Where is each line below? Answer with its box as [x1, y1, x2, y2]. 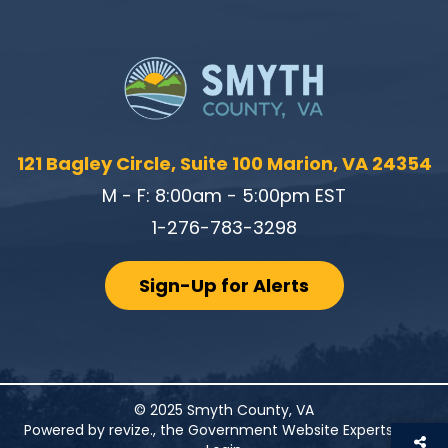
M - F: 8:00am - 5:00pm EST [102, 183, 346, 209]
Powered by [24, 420, 109, 441]
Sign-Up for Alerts [139, 273, 309, 299]
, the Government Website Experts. [153, 420, 400, 441]
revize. [109, 420, 153, 441]
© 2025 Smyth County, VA [134, 400, 314, 421]
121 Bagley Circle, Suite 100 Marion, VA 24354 [16, 151, 432, 177]
